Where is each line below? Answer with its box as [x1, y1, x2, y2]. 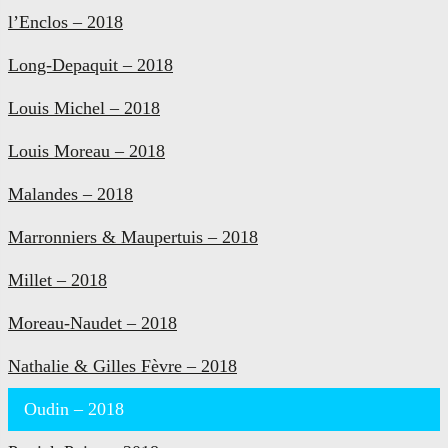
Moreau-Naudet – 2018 [8, 312, 177, 333]
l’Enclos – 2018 [8, 11, 123, 32]
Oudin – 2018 [24, 398, 124, 419]
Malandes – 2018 [8, 183, 133, 204]
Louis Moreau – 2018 [8, 140, 165, 161]
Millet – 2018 [8, 269, 107, 290]
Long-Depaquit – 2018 [8, 54, 173, 75]
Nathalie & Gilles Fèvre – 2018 [8, 355, 237, 376]
